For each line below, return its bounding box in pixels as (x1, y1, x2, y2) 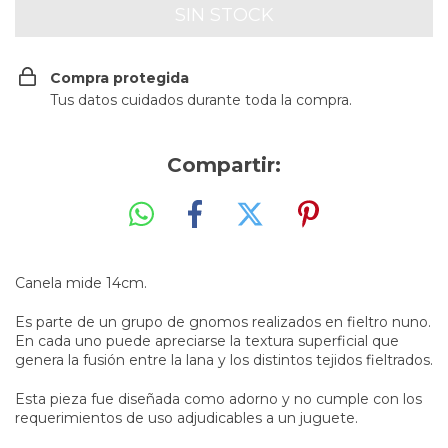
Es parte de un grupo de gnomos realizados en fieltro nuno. (15, 313, 431, 332)
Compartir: (167, 152, 281, 177)
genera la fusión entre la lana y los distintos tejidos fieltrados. (15, 351, 433, 370)
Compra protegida (50, 68, 189, 87)
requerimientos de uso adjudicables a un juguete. (15, 409, 358, 428)
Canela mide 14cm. (15, 274, 147, 293)
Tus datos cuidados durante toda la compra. (50, 90, 352, 109)
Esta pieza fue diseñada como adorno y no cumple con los (15, 390, 422, 409)
